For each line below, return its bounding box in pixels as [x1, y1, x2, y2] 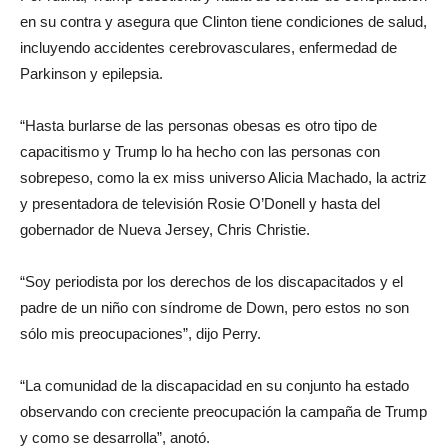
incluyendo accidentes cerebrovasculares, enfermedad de [20, 39, 397, 56]
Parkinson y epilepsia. [20, 65, 163, 82]
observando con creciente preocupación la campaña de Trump [20, 403, 427, 420]
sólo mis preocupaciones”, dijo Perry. [20, 325, 261, 342]
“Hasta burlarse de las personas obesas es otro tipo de [20, 117, 377, 134]
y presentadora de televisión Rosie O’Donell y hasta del [20, 195, 380, 212]
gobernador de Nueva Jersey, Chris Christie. [20, 221, 310, 238]
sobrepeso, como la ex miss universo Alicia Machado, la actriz [20, 169, 427, 186]
